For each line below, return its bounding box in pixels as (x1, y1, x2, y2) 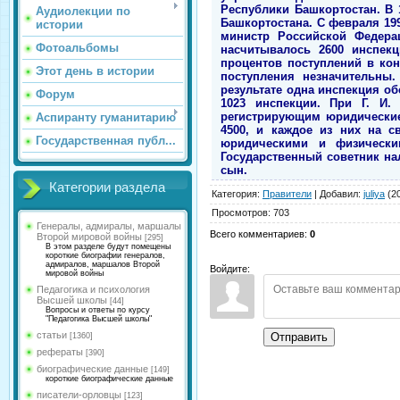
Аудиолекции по (36, 4, 130, 18)
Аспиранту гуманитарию (36, 111, 176, 124)
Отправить (271, 329, 328, 344)
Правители (262, 187, 312, 199)
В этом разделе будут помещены (46, 242, 171, 251)
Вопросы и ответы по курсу (46, 305, 150, 314)
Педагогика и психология (37, 284, 150, 295)
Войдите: (210, 262, 250, 274)
